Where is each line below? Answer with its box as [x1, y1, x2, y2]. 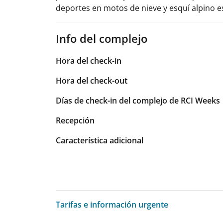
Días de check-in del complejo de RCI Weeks [56, 95, 220, 106]
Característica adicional [56, 134, 143, 146]
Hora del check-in [56, 55, 121, 66]
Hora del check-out [56, 75, 127, 86]
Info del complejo [56, 30, 147, 46]
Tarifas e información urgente [56, 199, 168, 210]
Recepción [56, 114, 95, 126]
